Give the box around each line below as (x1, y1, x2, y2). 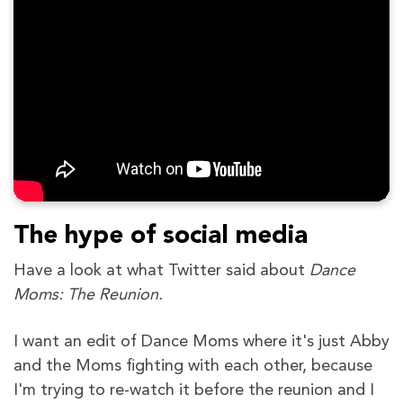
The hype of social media (13, 224, 308, 250)
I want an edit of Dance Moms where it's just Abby (13, 334, 390, 351)
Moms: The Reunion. (13, 287, 163, 304)
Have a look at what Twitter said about (13, 263, 305, 280)
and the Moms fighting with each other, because (13, 358, 372, 375)
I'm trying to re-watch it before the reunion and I (13, 382, 374, 399)
